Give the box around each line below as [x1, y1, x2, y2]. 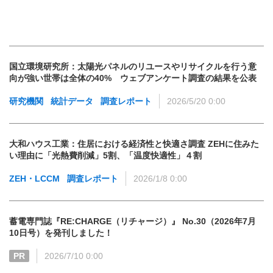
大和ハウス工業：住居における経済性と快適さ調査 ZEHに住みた [9, 139, 259, 149]
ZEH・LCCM [9, 174, 60, 183]
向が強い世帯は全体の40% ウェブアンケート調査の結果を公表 [9, 73, 257, 83]
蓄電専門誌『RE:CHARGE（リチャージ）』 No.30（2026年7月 [9, 216, 256, 226]
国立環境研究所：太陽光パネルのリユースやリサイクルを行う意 [9, 62, 257, 71]
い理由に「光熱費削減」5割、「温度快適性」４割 [9, 151, 202, 160]
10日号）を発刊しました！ [9, 228, 113, 238]
